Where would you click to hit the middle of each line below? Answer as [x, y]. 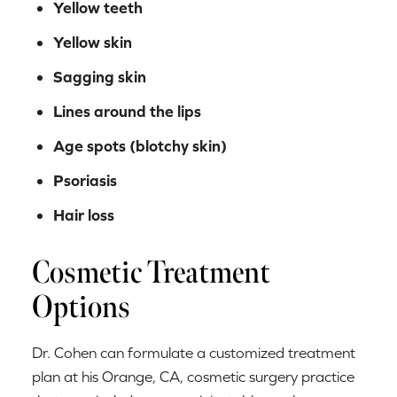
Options [81, 307]
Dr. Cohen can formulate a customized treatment [194, 352]
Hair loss [84, 214]
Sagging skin [100, 76]
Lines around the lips [127, 111]
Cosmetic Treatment [151, 272]
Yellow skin [93, 42]
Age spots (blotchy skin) [140, 145]
